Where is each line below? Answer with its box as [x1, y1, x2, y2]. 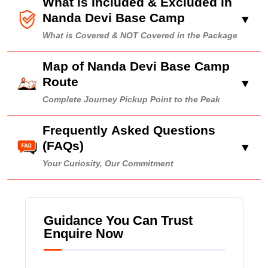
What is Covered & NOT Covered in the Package [42, 31, 237, 40]
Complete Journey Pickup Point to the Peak [42, 95, 220, 104]
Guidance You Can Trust [43, 213, 193, 229]
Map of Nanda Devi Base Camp [42, 59, 230, 73]
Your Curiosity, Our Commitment [42, 159, 173, 168]
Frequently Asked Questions [42, 123, 215, 137]
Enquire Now [43, 226, 123, 242]
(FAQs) [42, 139, 84, 153]
